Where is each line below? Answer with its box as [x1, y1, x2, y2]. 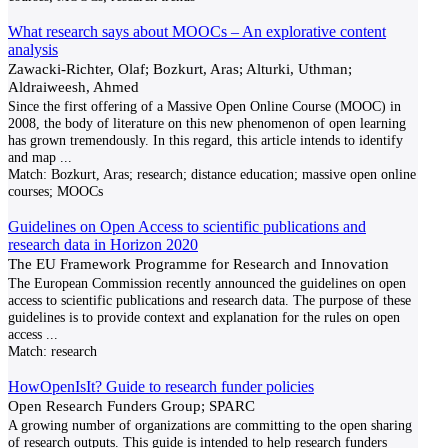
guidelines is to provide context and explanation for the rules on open [8, 309, 400, 325]
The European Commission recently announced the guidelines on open [8, 275, 406, 291]
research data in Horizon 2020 [8, 236, 198, 253]
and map [8, 149, 56, 165]
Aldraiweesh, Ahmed [8, 78, 139, 95]
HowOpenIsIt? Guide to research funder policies [8, 378, 314, 395]
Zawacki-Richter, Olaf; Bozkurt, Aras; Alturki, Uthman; [8, 60, 352, 77]
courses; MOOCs [8, 183, 103, 199]
